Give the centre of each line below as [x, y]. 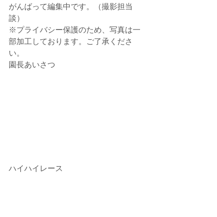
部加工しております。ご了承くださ [71, 42]
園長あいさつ [32, 65]
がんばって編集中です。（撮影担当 [71, 7]
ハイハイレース [36, 168]
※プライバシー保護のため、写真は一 [75, 30]
